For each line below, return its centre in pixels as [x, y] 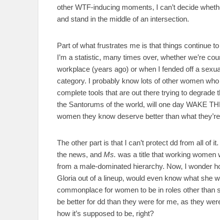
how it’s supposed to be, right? [105, 213]
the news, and [80, 154]
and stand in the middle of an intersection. [123, 19]
